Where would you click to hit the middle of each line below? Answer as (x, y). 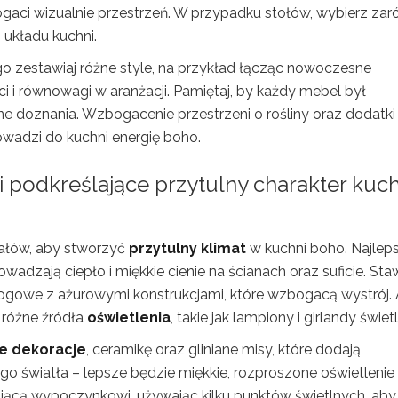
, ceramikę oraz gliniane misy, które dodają (223, 349)
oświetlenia (129, 317)
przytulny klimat (187, 248)
